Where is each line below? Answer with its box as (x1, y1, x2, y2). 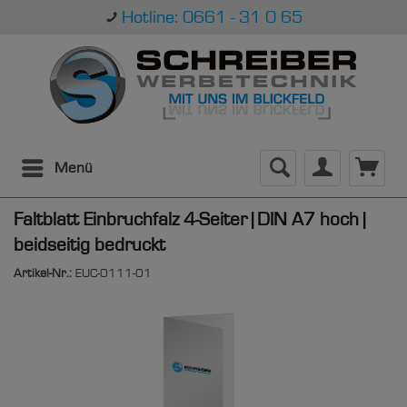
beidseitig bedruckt (14, 234, 165, 254)
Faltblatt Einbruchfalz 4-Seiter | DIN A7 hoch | (14, 209, 364, 229)
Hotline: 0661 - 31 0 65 (121, 7, 303, 26)
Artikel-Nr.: (14, 266, 75, 280)
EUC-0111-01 (75, 266, 152, 280)
